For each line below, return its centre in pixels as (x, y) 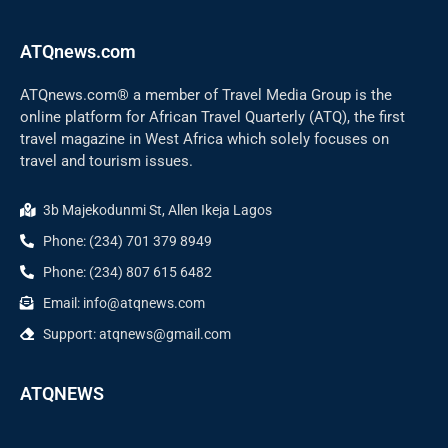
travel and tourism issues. (108, 160)
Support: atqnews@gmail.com (136, 333)
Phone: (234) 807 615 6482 (127, 271)
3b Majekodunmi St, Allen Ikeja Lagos (157, 209)
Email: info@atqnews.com (123, 302)
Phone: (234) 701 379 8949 (127, 240)
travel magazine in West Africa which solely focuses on (204, 138)
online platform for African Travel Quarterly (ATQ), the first (212, 116)
